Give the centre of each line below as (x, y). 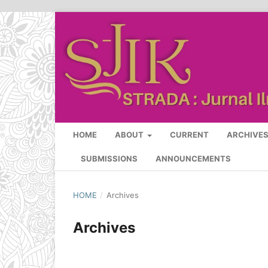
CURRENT (190, 135)
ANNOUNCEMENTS (193, 159)
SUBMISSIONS (109, 159)
